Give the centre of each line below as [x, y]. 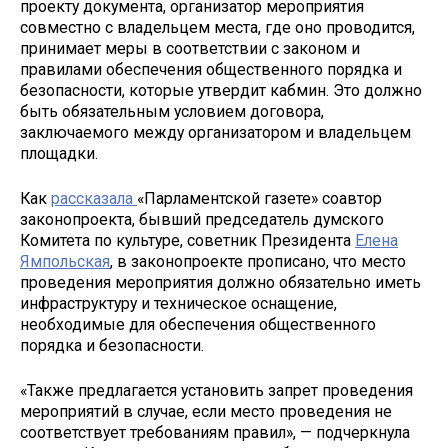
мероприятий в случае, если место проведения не [206, 411]
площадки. [59, 154]
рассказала [94, 199]
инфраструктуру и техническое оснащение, [178, 304]
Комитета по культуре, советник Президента [187, 241]
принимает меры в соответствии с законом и [190, 49]
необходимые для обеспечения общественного [198, 325]
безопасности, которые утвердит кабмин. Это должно [221, 91]
